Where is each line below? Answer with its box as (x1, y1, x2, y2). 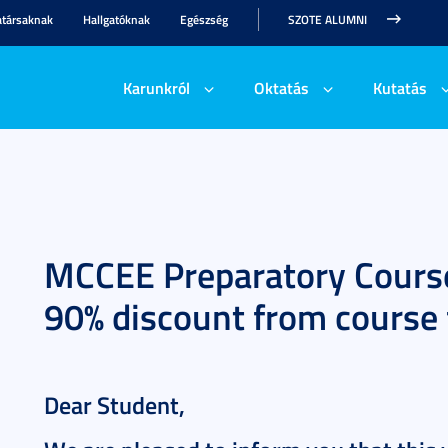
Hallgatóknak (83, 11, 150, 28)
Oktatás (253, 76, 309, 99)
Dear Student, (44, 388, 185, 422)
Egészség (180, 11, 228, 28)
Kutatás (372, 76, 427, 99)
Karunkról (122, 76, 190, 99)
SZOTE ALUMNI (288, 11, 367, 28)
